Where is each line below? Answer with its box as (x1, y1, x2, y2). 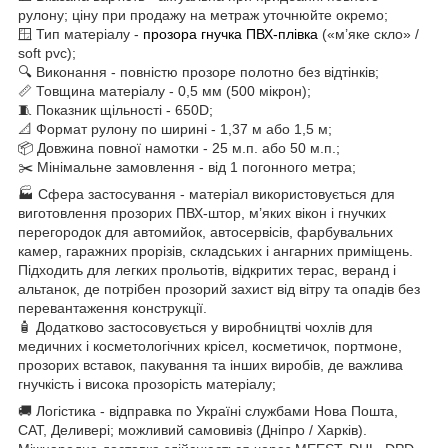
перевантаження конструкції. (18, 300, 207, 317)
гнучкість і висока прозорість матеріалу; (18, 376, 276, 393)
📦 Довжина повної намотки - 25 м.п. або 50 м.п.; (18, 140, 340, 157)
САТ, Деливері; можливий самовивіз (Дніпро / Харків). (18, 422, 367, 439)
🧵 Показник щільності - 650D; (18, 102, 213, 119)
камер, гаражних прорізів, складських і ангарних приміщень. (18, 243, 413, 260)
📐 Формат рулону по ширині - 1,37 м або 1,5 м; (18, 121, 332, 138)
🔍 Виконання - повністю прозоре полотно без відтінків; (18, 64, 379, 81)
